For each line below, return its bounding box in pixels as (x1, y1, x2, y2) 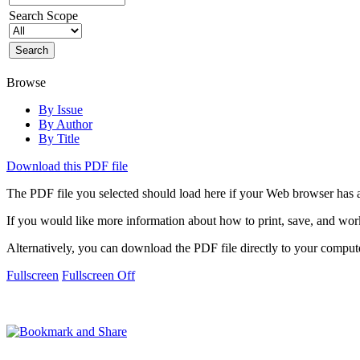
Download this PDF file (6, 158, 128, 173)
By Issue (39, 102, 83, 117)
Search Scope (9, 8, 78, 22)
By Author (39, 117, 92, 131)
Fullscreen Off (62, 268, 135, 282)
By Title (39, 131, 80, 145)
